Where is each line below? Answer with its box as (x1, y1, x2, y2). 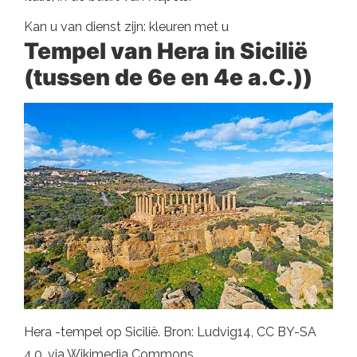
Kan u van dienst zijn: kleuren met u (24, 18, 229, 34)
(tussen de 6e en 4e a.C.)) (24, 63, 312, 91)
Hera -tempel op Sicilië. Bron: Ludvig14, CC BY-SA (24, 324, 316, 339)
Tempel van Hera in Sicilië (24, 37, 308, 65)
